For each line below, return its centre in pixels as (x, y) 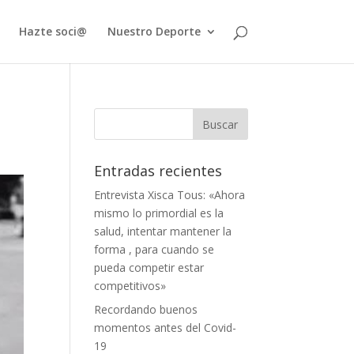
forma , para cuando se (154, 249)
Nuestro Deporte (154, 31)
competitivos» (130, 286)
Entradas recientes (158, 171)
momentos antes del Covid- (166, 328)
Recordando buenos (146, 309)
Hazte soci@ (53, 31)
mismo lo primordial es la (159, 213)
